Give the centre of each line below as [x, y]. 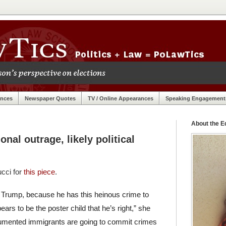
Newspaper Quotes [50, 98]
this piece [39, 172]
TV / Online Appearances [121, 98]
